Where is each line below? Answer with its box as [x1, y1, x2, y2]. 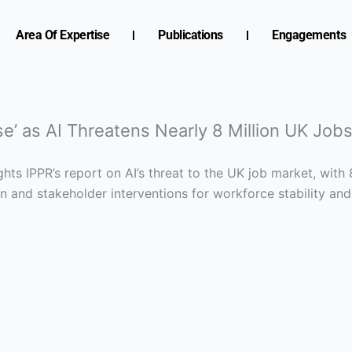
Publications [158, 27, 224, 42]
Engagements [272, 27, 346, 42]
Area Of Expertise [16, 27, 110, 42]
